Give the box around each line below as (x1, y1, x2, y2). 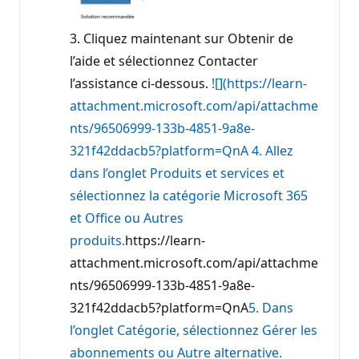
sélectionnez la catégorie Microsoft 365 (70, 187, 308, 205)
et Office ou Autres (70, 209, 184, 228)
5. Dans (248, 299, 293, 317)
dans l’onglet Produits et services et (70, 164, 284, 183)
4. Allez (252, 142, 293, 160)
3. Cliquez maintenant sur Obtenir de (70, 30, 293, 48)
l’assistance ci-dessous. (70, 75, 212, 93)
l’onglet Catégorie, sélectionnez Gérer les (70, 321, 317, 340)
